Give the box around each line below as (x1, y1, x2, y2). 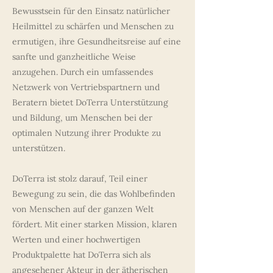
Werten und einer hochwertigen (12, 234, 141, 245)
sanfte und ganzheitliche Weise (12, 51, 136, 62)
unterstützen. (12, 143, 65, 154)
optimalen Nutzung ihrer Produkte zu (12, 127, 161, 138)
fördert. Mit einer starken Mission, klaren (12, 219, 177, 230)
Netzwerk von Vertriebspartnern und (12, 82, 160, 93)
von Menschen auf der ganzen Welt (12, 204, 154, 214)
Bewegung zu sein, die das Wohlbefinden (12, 188, 175, 199)
